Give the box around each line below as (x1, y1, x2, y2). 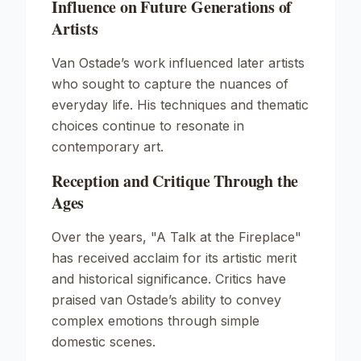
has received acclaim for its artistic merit (52, 250, 297, 266)
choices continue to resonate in (52, 118, 244, 134)
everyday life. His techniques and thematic (52, 97, 309, 113)
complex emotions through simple (52, 313, 259, 329)
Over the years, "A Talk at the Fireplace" (52, 229, 301, 245)
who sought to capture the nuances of (52, 76, 288, 92)
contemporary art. (52, 139, 164, 155)
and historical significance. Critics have (52, 271, 286, 287)
